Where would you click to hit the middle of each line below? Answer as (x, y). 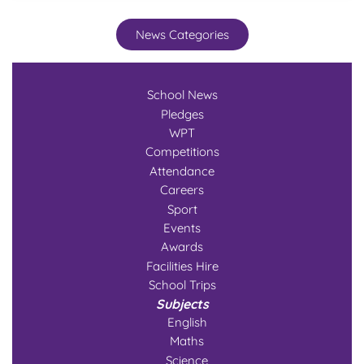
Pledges (182, 114)
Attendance (182, 171)
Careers (182, 190)
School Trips (182, 285)
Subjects (182, 303)
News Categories (182, 35)
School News (182, 95)
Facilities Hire (182, 266)
